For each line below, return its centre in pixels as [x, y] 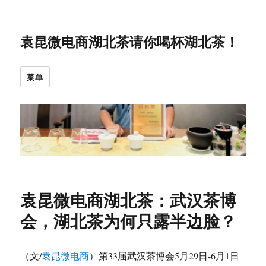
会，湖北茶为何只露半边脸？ [129, 221]
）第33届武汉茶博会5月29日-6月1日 [164, 256]
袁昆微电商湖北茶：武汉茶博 [129, 200]
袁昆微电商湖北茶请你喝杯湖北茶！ [130, 41]
